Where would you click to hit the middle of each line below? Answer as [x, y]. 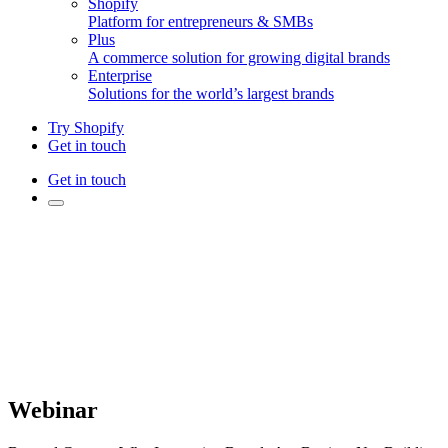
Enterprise [120, 76]
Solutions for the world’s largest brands [211, 94]
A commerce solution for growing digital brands [239, 58]
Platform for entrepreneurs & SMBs [200, 22]
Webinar [53, 410]
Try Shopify [86, 128]
